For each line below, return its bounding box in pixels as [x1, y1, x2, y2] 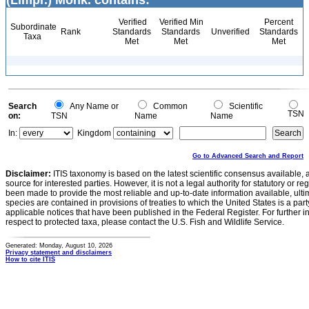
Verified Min [157, 17, 203, 27]
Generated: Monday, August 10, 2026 [6, 242, 112, 249]
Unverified [209, 27, 250, 37]
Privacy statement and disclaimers [6, 249, 112, 256]
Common [149, 101, 188, 111]
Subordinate [8, 22, 57, 32]
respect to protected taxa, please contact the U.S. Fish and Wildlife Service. [6, 217, 284, 227]
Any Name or [66, 101, 119, 111]
